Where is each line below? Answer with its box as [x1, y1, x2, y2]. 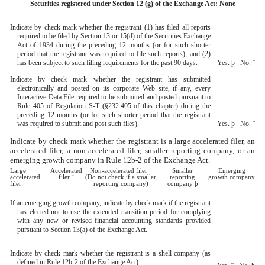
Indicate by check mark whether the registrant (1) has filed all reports [10, 23, 211, 32]
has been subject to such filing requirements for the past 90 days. [17, 59, 198, 67]
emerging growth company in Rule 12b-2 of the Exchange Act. [10, 156, 210, 165]
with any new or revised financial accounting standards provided [17, 216, 211, 225]
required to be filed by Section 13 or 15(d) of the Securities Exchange [17, 32, 211, 41]
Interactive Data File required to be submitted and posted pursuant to [17, 93, 211, 102]
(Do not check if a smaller [85, 174, 156, 181]
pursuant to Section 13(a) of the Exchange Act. [17, 225, 147, 234]
